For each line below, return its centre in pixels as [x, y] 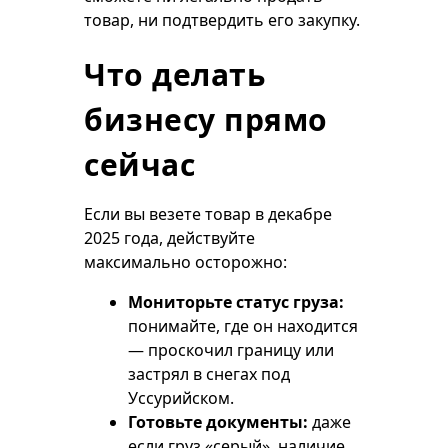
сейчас [139, 164]
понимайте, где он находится [243, 326]
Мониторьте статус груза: [236, 302]
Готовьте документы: [218, 422]
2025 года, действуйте [169, 238]
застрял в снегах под [209, 374]
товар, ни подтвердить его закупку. [222, 20]
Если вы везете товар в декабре [208, 214]
